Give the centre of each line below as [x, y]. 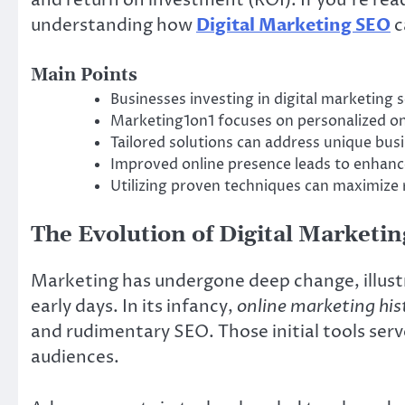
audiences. [75, 358]
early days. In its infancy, [134, 307]
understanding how [113, 25]
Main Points [84, 76]
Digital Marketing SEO [293, 25]
